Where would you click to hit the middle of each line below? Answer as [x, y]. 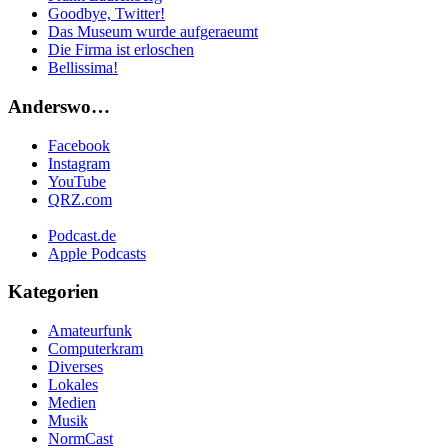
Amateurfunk [90, 330]
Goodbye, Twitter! [106, 14]
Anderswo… [59, 106]
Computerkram [95, 348]
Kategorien [53, 292]
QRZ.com [80, 199]
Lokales [73, 384]
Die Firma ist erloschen [121, 50]
